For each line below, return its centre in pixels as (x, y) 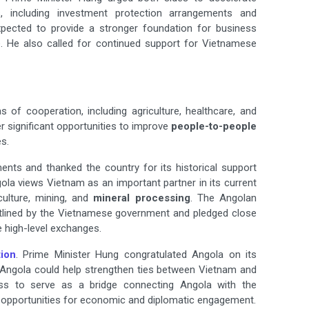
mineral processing (142, 198)
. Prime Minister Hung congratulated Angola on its (136, 255)
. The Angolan (223, 198)
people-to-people (214, 127)
